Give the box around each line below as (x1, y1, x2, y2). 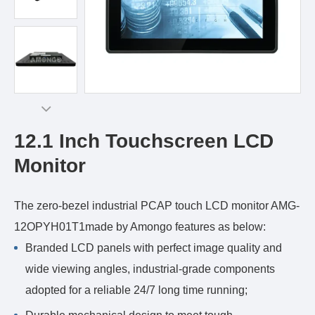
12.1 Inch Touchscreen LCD (14, 130, 274, 152)
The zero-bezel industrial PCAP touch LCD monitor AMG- (14, 200, 300, 212)
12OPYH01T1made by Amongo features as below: (14, 221, 266, 233)
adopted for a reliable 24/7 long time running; (25, 284, 247, 296)
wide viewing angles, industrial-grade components (25, 263, 275, 275)
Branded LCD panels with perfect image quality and (25, 242, 282, 254)
